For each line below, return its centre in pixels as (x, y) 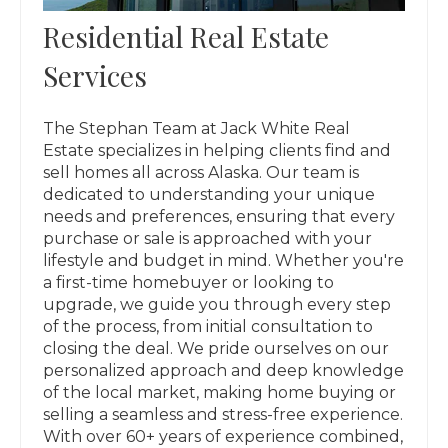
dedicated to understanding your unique (209, 194)
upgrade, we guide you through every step (217, 304)
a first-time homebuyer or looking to (189, 282)
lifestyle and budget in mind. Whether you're (224, 260)
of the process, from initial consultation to (208, 326)
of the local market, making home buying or (220, 392)
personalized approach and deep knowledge (224, 370)
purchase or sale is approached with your (208, 238)
